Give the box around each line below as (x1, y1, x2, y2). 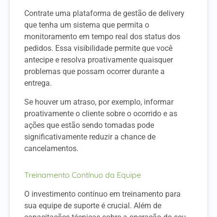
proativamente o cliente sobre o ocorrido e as (24, 108, 177, 118)
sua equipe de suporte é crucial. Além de (24, 201, 161, 211)
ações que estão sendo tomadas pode (24, 120, 154, 130)
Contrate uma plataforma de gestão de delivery (24, 9, 185, 18)
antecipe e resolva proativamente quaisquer (24, 55, 173, 65)
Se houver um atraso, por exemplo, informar (24, 97, 173, 107)
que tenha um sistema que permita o (24, 20, 149, 30)
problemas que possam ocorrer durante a (24, 67, 165, 77)
